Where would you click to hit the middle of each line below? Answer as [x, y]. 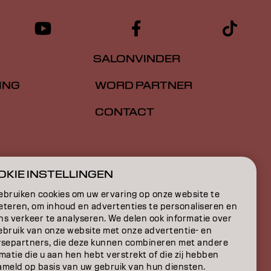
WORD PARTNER [143, 86]
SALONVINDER [137, 59]
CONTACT [124, 113]
